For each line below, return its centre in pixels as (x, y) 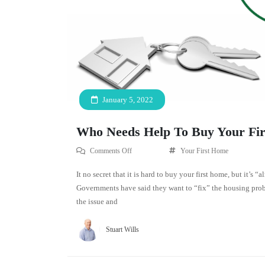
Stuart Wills (122, 230)
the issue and (97, 202)
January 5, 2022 (127, 100)
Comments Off (111, 151)
